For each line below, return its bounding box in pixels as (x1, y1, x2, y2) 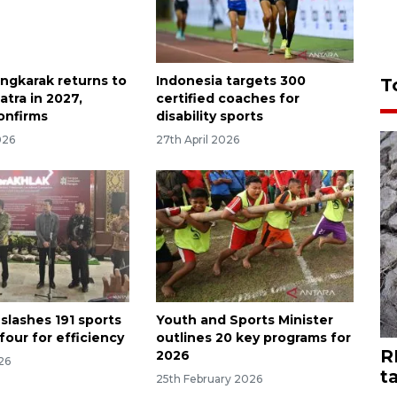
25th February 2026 (155, 371, 262, 385)
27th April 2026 (155, 133, 239, 147)
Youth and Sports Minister (155, 312, 333, 329)
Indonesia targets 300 (155, 73, 306, 90)
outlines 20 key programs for (155, 330, 351, 346)
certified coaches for (155, 90, 300, 107)
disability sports (155, 108, 263, 125)
